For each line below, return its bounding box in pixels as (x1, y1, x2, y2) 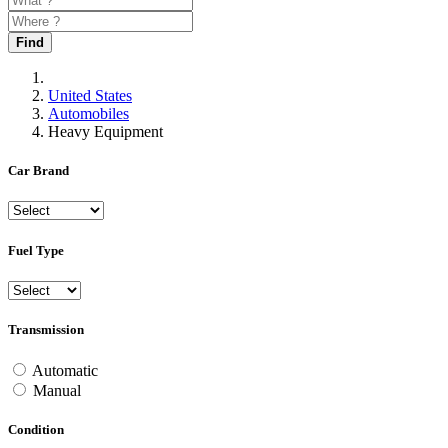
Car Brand (8, 163, 69, 179)
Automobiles (48, 105, 129, 122)
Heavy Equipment (48, 123, 171, 140)
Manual (33, 382, 81, 400)
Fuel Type (8, 242, 64, 258)
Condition (8, 422, 64, 438)
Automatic (32, 362, 98, 380)
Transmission (8, 321, 84, 337)
